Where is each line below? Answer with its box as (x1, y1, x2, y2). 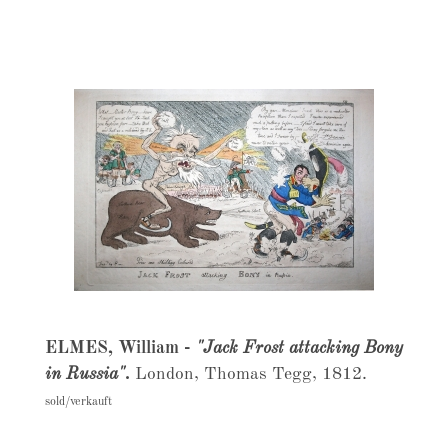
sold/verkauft (44, 396, 112, 408)
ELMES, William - (44, 340, 196, 357)
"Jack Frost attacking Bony (195, 340, 403, 357)
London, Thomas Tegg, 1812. (134, 366, 367, 383)
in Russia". (44, 366, 135, 383)
